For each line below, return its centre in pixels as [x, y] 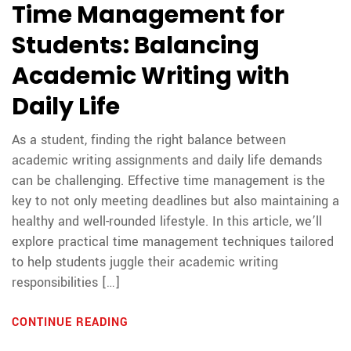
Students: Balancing [136, 46]
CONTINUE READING [72, 323]
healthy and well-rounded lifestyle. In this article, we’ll [167, 222]
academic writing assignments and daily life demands [167, 161]
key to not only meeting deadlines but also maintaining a [175, 201]
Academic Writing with [151, 76]
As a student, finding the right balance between [149, 140]
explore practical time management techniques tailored [173, 242]
